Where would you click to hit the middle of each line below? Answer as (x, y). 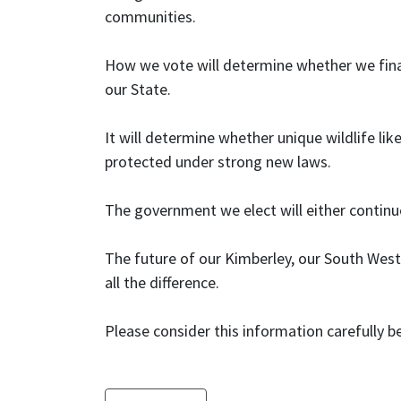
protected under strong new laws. (218, 162)
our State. (138, 90)
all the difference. (162, 283)
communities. (150, 17)
